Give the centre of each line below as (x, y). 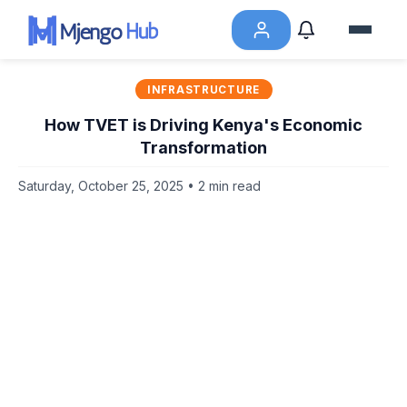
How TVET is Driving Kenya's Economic (203, 125)
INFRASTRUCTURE (203, 90)
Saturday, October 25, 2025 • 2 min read (139, 186)
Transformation (203, 148)
